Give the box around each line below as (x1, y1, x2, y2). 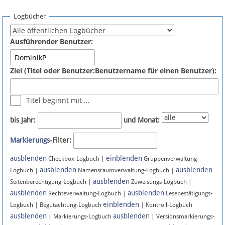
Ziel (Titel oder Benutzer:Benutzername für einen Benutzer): (10, 66, 216, 76)
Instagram (20, 178, 52, 186)
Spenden (20, 2, 47, 10)
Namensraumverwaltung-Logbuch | (76, 167, 176, 174)
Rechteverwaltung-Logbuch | (47, 190, 128, 197)
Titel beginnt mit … (26, 95, 89, 105)
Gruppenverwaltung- (142, 155, 199, 163)
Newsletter (20, 107, 55, 116)
